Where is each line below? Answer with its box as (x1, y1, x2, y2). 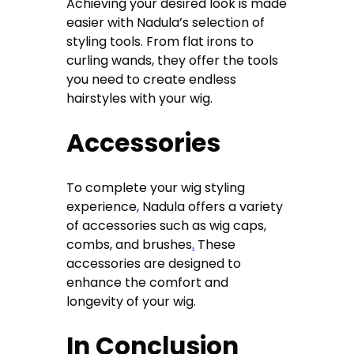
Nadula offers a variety (139, 197, 284, 216)
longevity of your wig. (66, 292, 197, 311)
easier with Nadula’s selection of (66, 13, 265, 32)
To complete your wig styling (66, 178, 246, 197)
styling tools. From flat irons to (66, 32, 254, 51)
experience (66, 197, 137, 216)
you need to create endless (66, 70, 237, 88)
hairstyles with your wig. (66, 88, 213, 107)
